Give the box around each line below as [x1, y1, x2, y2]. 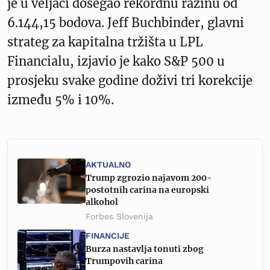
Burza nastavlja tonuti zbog [86, 243, 204, 254]
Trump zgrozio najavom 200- [86, 172, 212, 183]
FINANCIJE [86, 230, 130, 240]
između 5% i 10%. [7, 92, 114, 107]
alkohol [86, 196, 118, 207]
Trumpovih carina [86, 255, 163, 266]
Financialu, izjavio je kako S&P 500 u [7, 53, 225, 69]
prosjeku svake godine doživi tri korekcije [7, 72, 253, 88]
